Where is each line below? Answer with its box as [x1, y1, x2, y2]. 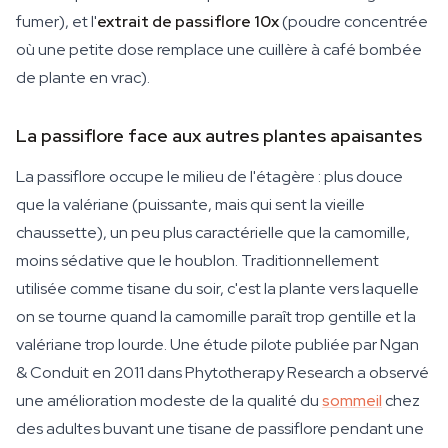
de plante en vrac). [16, 67, 150, 88]
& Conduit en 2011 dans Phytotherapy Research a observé [16, 362, 429, 383]
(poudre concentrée [279, 11, 428, 32]
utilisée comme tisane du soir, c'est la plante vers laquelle [16, 278, 419, 299]
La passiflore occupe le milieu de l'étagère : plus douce [16, 166, 403, 187]
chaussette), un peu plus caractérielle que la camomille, [16, 222, 410, 243]
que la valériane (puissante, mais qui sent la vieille [16, 194, 365, 215]
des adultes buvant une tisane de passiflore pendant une [16, 418, 424, 439]
